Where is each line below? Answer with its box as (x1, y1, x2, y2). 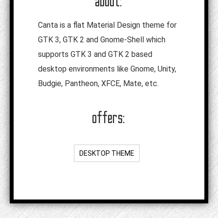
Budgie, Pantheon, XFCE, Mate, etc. (38, 79, 159, 89)
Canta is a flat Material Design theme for (38, 20, 177, 30)
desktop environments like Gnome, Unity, (38, 64, 176, 74)
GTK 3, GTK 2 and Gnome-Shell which (38, 35, 165, 45)
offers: (92, 108, 126, 127)
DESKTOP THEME (79, 149, 134, 158)
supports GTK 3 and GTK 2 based (38, 50, 152, 59)
